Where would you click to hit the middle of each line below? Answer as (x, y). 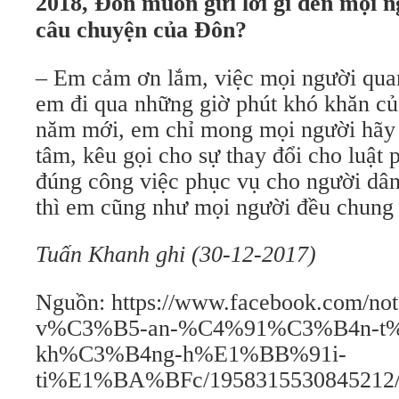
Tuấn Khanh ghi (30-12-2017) (176, 254)
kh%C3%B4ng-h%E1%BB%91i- (191, 354)
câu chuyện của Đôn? (141, 30)
